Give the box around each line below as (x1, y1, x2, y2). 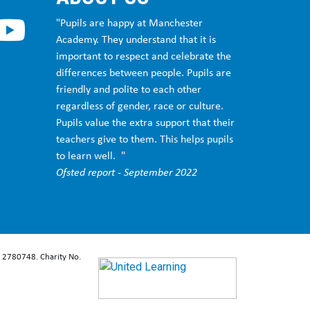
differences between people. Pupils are (56, 68, 231, 79)
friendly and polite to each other (56, 84, 201, 95)
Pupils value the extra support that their (56, 118, 235, 129)
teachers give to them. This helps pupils (56, 134, 233, 145)
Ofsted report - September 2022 (56, 167, 197, 179)
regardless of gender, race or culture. (56, 101, 224, 112)
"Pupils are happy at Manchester (56, 18, 203, 29)
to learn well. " (56, 151, 125, 162)
